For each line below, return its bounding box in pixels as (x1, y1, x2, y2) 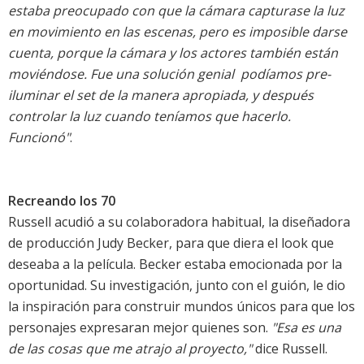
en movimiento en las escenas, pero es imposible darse (8, 23, 347, 41)
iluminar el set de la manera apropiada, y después (8, 86, 314, 105)
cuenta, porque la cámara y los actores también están (8, 44, 338, 63)
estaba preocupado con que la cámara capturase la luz (8, 2, 344, 20)
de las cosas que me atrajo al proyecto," (8, 340, 252, 358)
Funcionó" (8, 128, 70, 147)
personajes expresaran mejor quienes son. (8, 318, 271, 337)
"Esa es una (271, 318, 341, 337)
